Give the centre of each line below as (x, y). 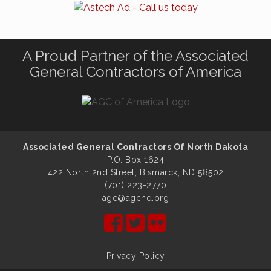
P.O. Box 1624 (135, 159)
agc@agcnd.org (135, 198)
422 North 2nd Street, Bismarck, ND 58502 (135, 172)
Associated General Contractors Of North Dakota (135, 147)
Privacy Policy (135, 256)
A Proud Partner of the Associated (135, 56)
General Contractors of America (135, 71)
